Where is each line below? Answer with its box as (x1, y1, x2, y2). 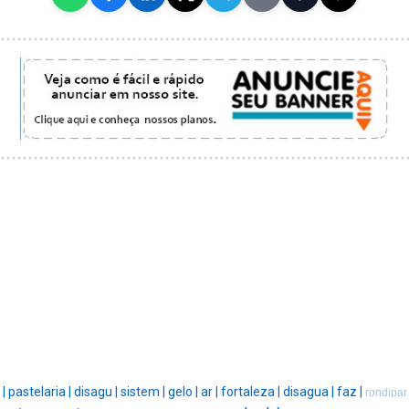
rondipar (364, 385, 407, 399)
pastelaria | (7, 383, 74, 399)
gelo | (167, 383, 201, 399)
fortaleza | (220, 383, 283, 399)
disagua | (282, 383, 337, 399)
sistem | (120, 383, 168, 399)
